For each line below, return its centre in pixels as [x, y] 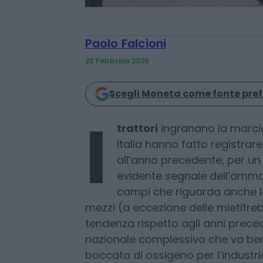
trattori [137, 181]
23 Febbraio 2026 [117, 113]
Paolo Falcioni [126, 96]
